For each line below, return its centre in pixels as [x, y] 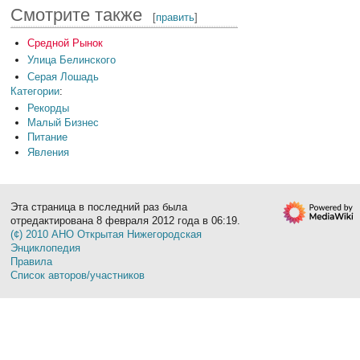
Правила [32, 261]
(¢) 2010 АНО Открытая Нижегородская [106, 234]
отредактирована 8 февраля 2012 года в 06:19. [126, 220]
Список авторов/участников [78, 275]
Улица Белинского [71, 59]
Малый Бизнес [63, 123]
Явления [48, 152]
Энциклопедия [46, 247]
